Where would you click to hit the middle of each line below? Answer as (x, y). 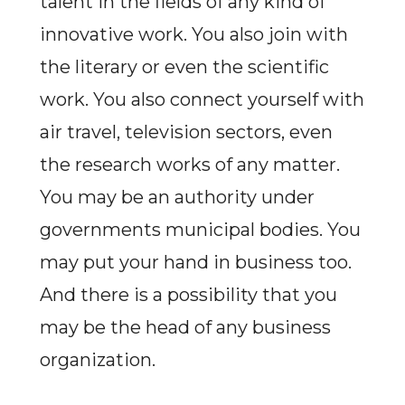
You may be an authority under (177, 197)
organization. (97, 360)
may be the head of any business (185, 327)
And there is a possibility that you (188, 295)
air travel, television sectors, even (186, 132)
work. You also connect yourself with (202, 99)
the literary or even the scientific (184, 67)
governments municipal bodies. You (200, 230)
